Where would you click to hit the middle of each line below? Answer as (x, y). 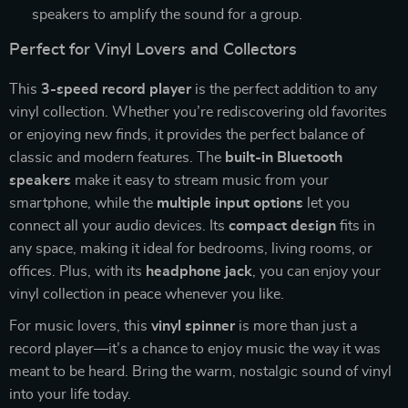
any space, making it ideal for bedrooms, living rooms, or (191, 248)
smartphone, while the (83, 203)
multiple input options (230, 203)
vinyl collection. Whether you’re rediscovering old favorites (198, 112)
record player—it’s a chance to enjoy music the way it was (195, 348)
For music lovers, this (80, 326)
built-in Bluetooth (284, 157)
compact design (282, 225)
